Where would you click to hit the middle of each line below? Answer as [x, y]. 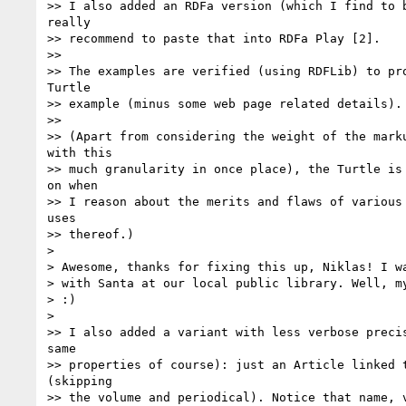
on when [72, 185]
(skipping [80, 381]
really [69, 22]
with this [80, 152]
